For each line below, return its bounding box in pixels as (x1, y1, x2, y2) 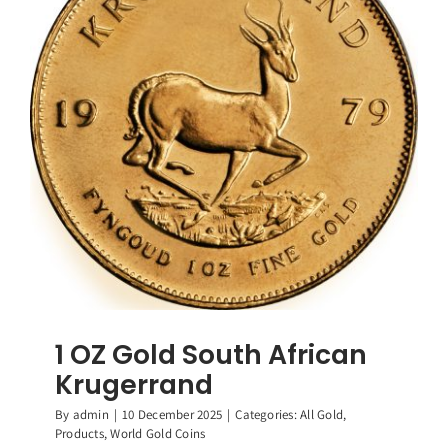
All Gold (300, 406, 344, 424)
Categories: (235, 406, 301, 424)
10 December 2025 (122, 406, 223, 424)
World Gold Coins (110, 425, 206, 443)
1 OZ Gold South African (54, 336, 367, 374)
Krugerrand (54, 366, 213, 404)
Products (54, 425, 104, 443)
